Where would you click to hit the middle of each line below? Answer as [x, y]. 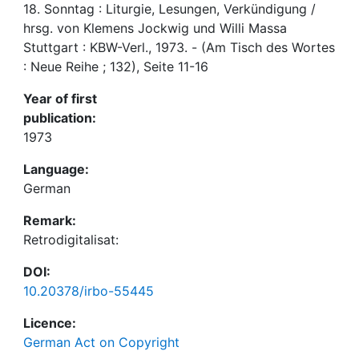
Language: [56, 169]
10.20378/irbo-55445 [89, 291]
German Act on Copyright [101, 342]
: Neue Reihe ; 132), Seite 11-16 [116, 67]
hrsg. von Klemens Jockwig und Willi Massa [155, 28]
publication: [60, 118]
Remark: [50, 220]
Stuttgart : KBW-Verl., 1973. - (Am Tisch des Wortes [179, 47]
